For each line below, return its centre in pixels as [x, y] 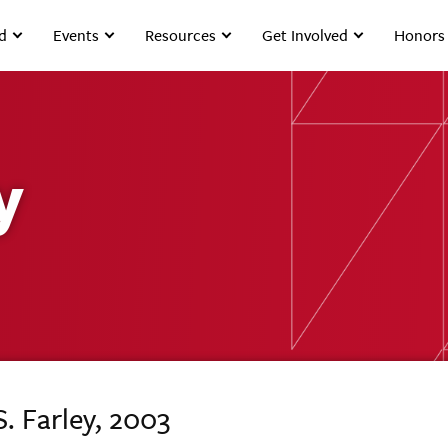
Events [76, 35]
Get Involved [305, 35]
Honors [420, 35]
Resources [181, 35]
